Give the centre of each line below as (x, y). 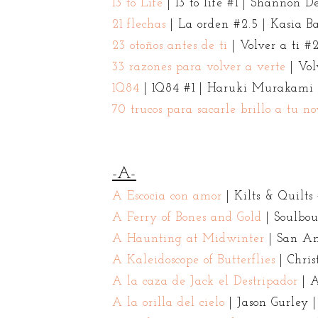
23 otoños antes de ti (170, 45)
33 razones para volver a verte (199, 67)
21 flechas (139, 24)
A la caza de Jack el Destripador (205, 281)
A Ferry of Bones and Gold (187, 217)
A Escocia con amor (167, 196)
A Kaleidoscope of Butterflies (193, 260)
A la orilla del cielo (168, 302)
